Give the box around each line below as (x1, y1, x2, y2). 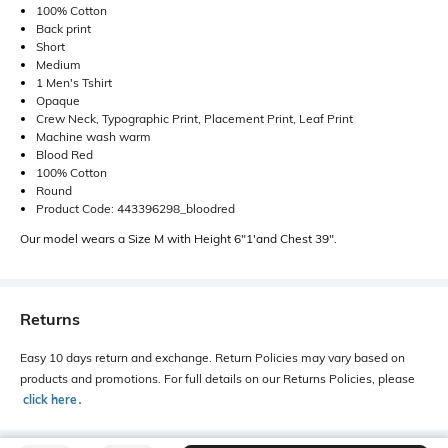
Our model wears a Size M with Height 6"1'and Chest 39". (20, 231, 337, 247)
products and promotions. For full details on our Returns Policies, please (20, 371, 415, 387)
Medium (36, 57, 81, 73)
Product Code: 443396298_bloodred (36, 201, 235, 217)
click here (23, 392, 77, 408)
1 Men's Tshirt (36, 75, 112, 91)
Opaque (36, 93, 80, 109)
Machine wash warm (36, 129, 151, 145)
